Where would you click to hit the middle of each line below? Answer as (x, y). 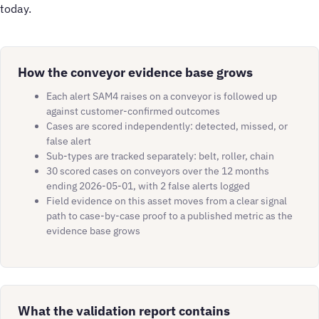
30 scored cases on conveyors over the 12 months (158, 171)
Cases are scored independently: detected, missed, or (167, 126)
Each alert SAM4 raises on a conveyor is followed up (162, 96)
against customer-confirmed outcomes (133, 111)
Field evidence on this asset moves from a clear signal (167, 201)
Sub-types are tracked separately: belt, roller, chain (160, 156)
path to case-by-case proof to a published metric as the (169, 216)
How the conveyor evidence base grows (135, 72)
